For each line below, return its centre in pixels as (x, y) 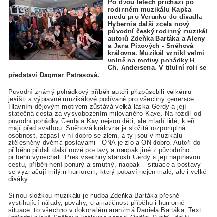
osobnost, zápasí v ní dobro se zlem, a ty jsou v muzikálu (95, 135)
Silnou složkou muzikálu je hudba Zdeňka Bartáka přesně (94, 195)
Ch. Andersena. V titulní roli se (157, 68)
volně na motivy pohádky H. (153, 61)
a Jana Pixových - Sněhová (151, 46)
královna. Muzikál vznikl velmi (156, 53)
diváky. (19, 179)
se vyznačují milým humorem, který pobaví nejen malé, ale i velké (108, 171)
